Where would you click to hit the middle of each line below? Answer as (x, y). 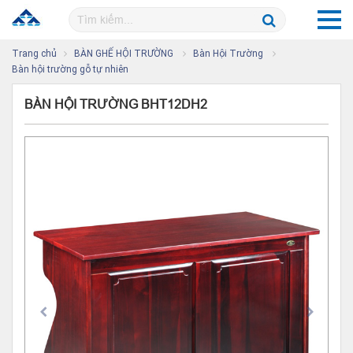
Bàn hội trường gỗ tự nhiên (70, 69)
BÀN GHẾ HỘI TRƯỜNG (125, 54)
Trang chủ (34, 54)
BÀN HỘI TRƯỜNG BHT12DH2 (116, 104)
